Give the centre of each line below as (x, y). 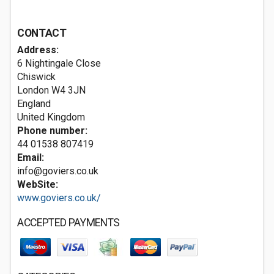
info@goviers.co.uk (58, 171)
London (33, 90)
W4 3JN (68, 90)
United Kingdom (51, 117)
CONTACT (42, 33)
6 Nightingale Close (59, 63)
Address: (38, 50)
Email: (31, 157)
